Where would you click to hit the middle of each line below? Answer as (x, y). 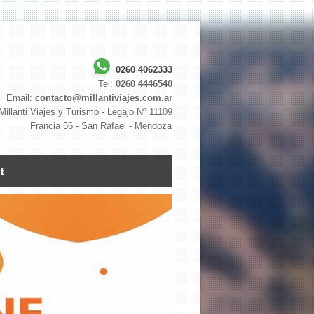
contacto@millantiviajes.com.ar (104, 98)
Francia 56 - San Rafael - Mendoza (101, 126)
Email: (21, 98)
